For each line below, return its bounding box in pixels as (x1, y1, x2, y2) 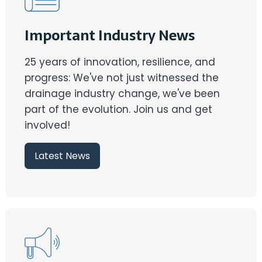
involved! (25, 118, 70, 133)
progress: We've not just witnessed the (25, 71, 219, 85)
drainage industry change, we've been (25, 87, 220, 101)
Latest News (35, 149, 90, 163)
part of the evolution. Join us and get (25, 102, 212, 117)
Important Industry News (25, 24, 195, 47)
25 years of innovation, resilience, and (25, 55, 215, 70)
